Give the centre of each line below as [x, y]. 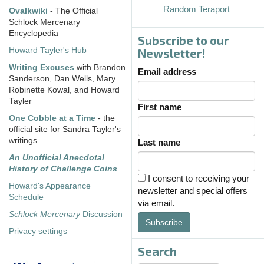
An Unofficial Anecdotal [57, 157]
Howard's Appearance [50, 186]
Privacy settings [38, 231]
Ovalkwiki [29, 11]
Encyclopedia [34, 33]
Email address [167, 71]
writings [23, 140]
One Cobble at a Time [52, 118]
